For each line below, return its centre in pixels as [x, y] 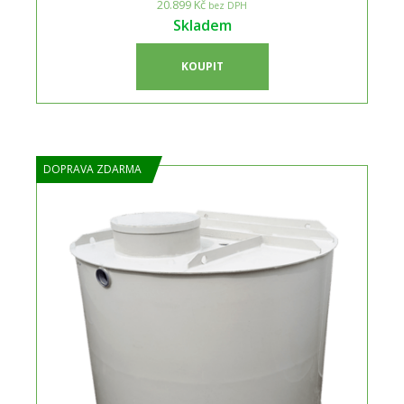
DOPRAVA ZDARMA [92, 169]
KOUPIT [202, 66]
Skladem [202, 25]
